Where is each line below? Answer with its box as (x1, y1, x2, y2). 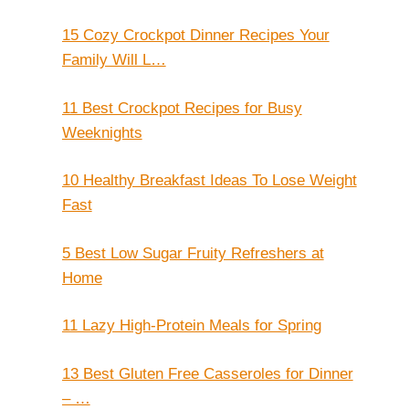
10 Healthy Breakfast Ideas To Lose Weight (61, 172, 357, 190)
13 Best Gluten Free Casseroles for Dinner (61, 364, 353, 383)
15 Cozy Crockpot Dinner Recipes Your (61, 26, 330, 45)
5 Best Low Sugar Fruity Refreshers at (61, 244, 324, 262)
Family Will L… (61, 51, 166, 69)
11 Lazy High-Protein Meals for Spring (61, 317, 321, 335)
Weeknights (61, 123, 142, 142)
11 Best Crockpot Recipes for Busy (61, 99, 302, 117)
